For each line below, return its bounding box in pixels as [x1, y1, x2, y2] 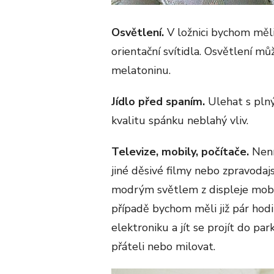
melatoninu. [111, 62, 171, 78]
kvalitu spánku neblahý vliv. [111, 113, 248, 128]
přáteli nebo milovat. [111, 239, 215, 254]
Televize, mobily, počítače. [111, 144, 249, 159]
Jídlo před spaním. [111, 94, 208, 109]
